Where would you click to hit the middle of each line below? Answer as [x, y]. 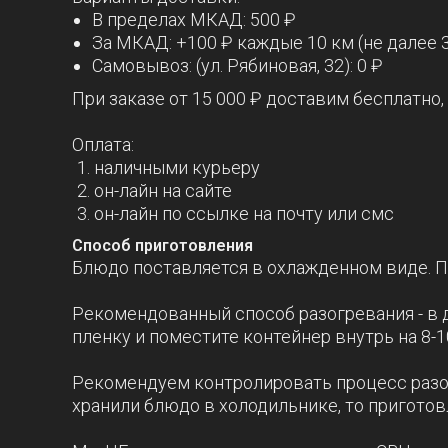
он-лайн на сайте [163, 190]
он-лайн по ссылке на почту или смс [244, 213]
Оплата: [103, 144]
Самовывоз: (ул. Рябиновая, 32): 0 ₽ [237, 65]
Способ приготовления [162, 245]
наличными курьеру [177, 167]
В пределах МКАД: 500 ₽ [194, 19]
